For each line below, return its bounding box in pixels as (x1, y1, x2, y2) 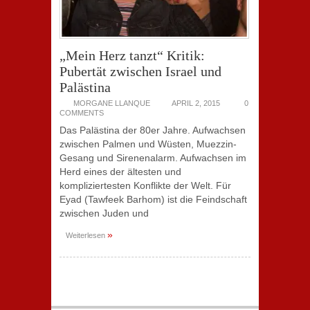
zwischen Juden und (60, 208, 149, 219)
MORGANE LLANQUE (73, 99, 150, 107)
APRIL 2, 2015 (172, 99, 220, 107)
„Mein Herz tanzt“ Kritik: (60, 48, 205, 63)
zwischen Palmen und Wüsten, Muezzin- (60, 138, 237, 149)
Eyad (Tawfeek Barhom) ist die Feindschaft (60, 194, 247, 205)
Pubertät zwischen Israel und (60, 64, 221, 79)
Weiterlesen (65, 231, 107, 239)
